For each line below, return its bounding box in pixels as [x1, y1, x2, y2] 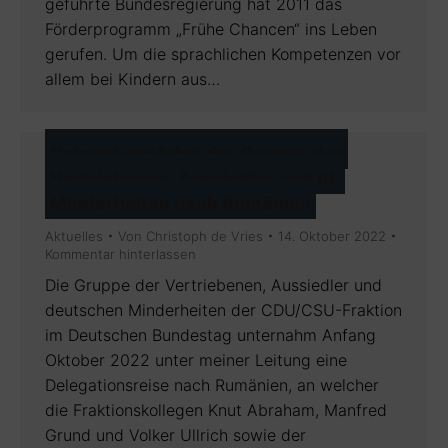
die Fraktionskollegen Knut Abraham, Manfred [45, 400, 387, 420]
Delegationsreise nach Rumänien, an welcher [45, 375, 379, 395]
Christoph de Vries [146, 228, 263, 244]
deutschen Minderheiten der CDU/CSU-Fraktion [45, 300, 402, 320]
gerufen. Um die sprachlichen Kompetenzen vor [45, 44, 401, 64]
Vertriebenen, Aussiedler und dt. [50, 168, 340, 189]
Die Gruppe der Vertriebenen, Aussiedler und [45, 275, 382, 295]
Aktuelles [45, 228, 103, 244]
